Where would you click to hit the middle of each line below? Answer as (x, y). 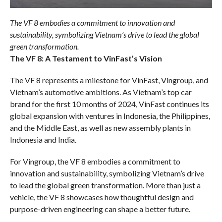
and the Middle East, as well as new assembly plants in (100, 128)
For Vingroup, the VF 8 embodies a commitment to (95, 162)
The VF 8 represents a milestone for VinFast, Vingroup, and (109, 80)
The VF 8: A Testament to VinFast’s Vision (86, 58)
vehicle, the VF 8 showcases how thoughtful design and (102, 197)
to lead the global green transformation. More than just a (105, 185)
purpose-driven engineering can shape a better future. (100, 209)
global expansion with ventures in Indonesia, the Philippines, (110, 116)
